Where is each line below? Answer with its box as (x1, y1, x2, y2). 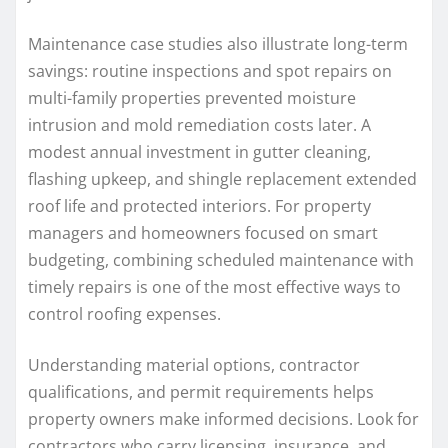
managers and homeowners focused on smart (28, 221, 378, 244)
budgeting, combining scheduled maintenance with (28, 248, 414, 271)
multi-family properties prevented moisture (28, 86, 356, 109)
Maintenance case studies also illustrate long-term (28, 32, 408, 55)
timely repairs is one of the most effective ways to (28, 275, 401, 298)
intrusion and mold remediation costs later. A (28, 113, 371, 136)
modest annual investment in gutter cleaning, (28, 140, 371, 163)
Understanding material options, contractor (28, 353, 360, 376)
